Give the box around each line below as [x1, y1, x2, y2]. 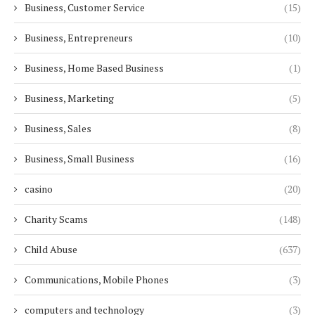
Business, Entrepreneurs [25, 31, 133, 45]
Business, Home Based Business [25, 61, 164, 75]
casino [25, 182, 53, 196]
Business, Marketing [25, 91, 114, 105]
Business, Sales [25, 122, 91, 136]
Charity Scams [25, 212, 88, 226]
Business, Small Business [25, 152, 134, 166]
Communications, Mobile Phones [25, 273, 169, 287]
